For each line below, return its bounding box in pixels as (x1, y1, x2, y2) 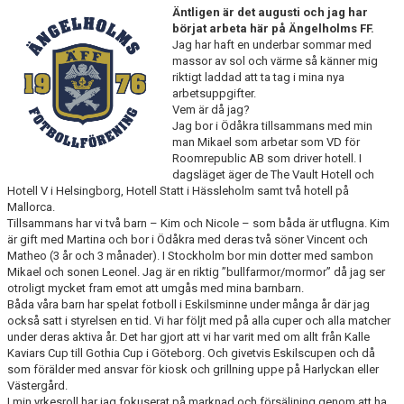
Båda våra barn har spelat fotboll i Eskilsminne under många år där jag (7, 298, 370, 311)
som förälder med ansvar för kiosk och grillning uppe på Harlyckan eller (7, 363, 379, 376)
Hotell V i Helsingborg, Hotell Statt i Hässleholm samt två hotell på (7, 184, 349, 197)
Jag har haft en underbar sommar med (171, 38, 372, 51)
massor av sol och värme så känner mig (171, 54, 378, 68)
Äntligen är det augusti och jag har (171, 5, 368, 19)
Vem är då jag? (171, 103, 250, 116)
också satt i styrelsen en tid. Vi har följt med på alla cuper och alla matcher (7, 314, 390, 327)
